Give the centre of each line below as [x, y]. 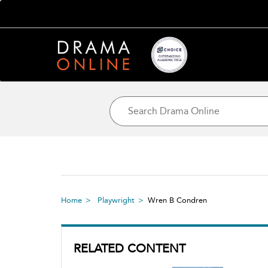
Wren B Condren [177, 200]
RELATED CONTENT [130, 248]
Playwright [116, 200]
